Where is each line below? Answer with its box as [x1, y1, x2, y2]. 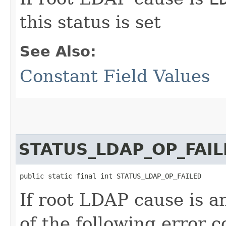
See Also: [20, 42, 96, 60]
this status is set [20, 12, 161, 32]
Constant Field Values [20, 66, 210, 86]
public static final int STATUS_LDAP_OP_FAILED [20, 172, 201, 180]
